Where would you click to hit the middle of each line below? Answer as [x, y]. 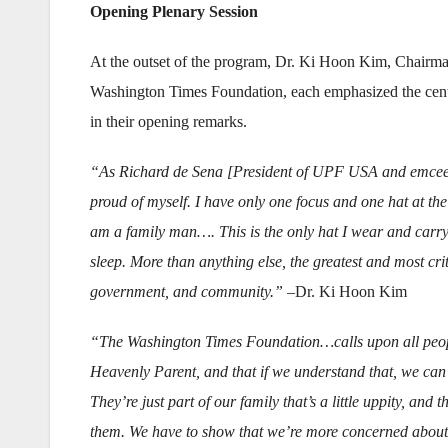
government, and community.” [186, 292]
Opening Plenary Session [174, 12]
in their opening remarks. [168, 122]
